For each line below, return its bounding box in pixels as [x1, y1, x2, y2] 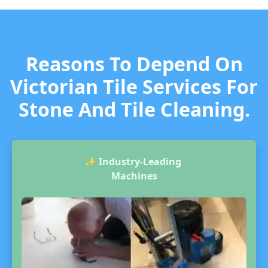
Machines [111, 169, 157, 182]
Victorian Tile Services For [10, 74, 258, 99]
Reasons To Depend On [25, 51, 243, 77]
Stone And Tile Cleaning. [18, 96, 250, 122]
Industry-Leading [96, 155, 184, 168]
